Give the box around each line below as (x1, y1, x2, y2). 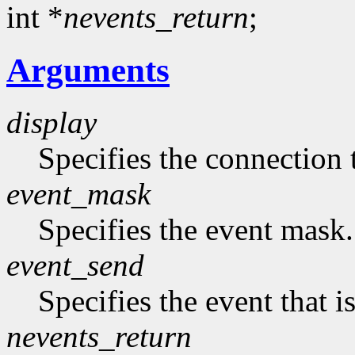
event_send (6, 248, 144, 283)
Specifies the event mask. (38, 212, 353, 247)
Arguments (6, 51, 170, 89)
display (6, 105, 97, 140)
